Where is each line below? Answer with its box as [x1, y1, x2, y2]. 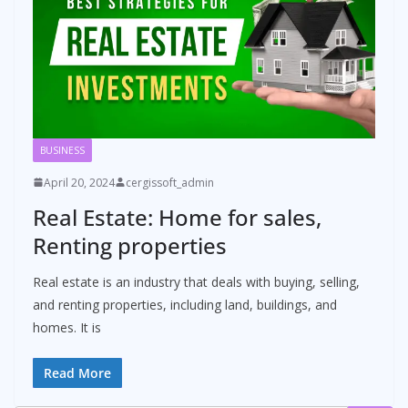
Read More [44, 363, 111, 382]
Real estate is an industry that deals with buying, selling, [33, 272, 360, 291]
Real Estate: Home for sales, [33, 201, 321, 232]
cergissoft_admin [126, 174, 214, 190]
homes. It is [33, 318, 101, 336]
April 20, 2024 [44, 174, 115, 190]
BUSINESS [40, 143, 85, 157]
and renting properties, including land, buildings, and [33, 295, 337, 313]
